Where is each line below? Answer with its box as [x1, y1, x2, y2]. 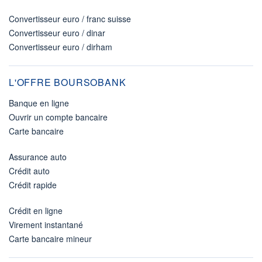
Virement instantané [9, 219, 83, 231]
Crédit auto [9, 165, 50, 177]
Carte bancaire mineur [9, 233, 92, 245]
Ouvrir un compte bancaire [9, 111, 108, 123]
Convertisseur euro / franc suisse [9, 13, 131, 25]
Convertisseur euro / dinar [9, 27, 105, 39]
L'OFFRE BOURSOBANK [9, 75, 126, 89]
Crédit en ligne [9, 205, 63, 217]
